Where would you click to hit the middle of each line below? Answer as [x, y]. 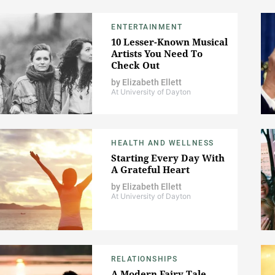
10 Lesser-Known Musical [169, 42]
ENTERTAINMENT [147, 27]
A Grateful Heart [150, 170]
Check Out [135, 65]
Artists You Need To [157, 54]
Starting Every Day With [168, 158]
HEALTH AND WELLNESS [163, 143]
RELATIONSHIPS [145, 259]
